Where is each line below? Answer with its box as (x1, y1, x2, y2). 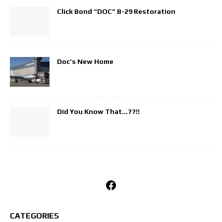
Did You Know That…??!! (57, 108, 140, 116)
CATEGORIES (10, 211, 59, 221)
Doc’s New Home (57, 57, 113, 66)
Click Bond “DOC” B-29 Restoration (57, 7, 175, 15)
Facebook (105, 177, 155, 191)
